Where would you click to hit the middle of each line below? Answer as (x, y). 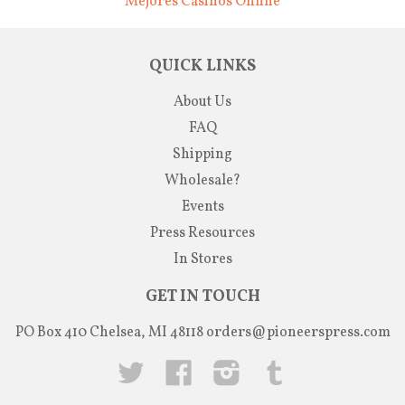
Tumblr (312, 368)
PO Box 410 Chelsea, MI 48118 (110, 332)
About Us (202, 102)
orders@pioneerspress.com (298, 332)
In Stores (202, 259)
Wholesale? (202, 180)
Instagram (274, 368)
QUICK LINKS (202, 66)
